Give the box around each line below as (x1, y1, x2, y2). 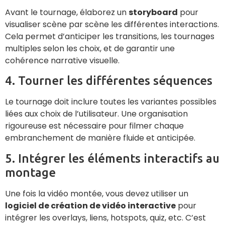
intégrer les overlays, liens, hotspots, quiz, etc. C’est (5, 211, 206, 223)
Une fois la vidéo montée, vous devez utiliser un (5, 187, 188, 199)
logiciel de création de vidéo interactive (5, 199, 176, 211)
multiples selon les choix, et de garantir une (5, 43, 175, 55)
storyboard (129, 7, 178, 19)
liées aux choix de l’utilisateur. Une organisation (5, 108, 188, 120)
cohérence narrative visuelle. (5, 55, 120, 67)
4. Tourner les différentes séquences (5, 74, 212, 88)
